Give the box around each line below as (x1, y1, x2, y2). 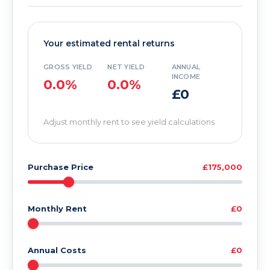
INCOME (171, 72, 201, 81)
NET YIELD (107, 63, 145, 71)
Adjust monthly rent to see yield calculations (43, 117, 215, 127)
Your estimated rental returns (43, 38, 175, 49)
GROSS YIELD (43, 63, 93, 71)
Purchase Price (28, 162, 93, 172)
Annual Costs (28, 245, 86, 255)
